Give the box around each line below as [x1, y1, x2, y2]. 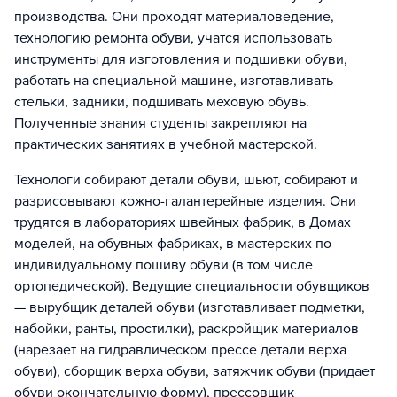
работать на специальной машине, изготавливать [14, 72, 333, 90]
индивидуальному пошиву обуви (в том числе [14, 256, 313, 274]
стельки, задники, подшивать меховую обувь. [14, 93, 309, 111]
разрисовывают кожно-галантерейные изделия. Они [14, 192, 356, 210]
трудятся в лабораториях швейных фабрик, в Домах [14, 214, 351, 231]
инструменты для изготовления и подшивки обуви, [14, 51, 347, 68]
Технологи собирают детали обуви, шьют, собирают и [14, 171, 358, 189]
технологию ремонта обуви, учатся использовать [14, 29, 332, 47]
